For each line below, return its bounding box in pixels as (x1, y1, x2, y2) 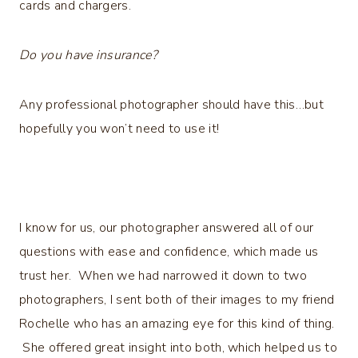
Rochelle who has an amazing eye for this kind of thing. (19, 314, 335, 332)
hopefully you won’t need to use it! (19, 119, 220, 137)
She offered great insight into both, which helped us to (19, 338, 337, 356)
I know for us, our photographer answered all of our (19, 218, 314, 237)
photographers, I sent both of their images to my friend (19, 290, 335, 308)
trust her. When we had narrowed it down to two (19, 266, 308, 284)
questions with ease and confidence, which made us (19, 242, 319, 261)
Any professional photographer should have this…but (19, 95, 324, 113)
